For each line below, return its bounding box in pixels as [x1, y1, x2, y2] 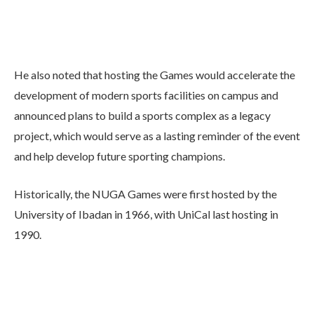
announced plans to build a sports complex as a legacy [14, 108, 271, 122]
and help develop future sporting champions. [14, 149, 225, 163]
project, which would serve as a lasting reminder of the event [14, 128, 300, 142]
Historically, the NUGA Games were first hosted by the [14, 186, 277, 200]
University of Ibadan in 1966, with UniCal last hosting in [14, 207, 278, 221]
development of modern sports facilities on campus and [14, 88, 278, 102]
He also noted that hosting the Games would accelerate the [14, 67, 295, 81]
